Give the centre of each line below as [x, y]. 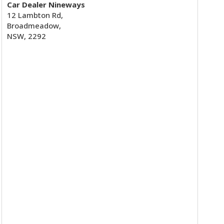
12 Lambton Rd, [35, 15]
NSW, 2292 [26, 36]
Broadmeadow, [34, 26]
